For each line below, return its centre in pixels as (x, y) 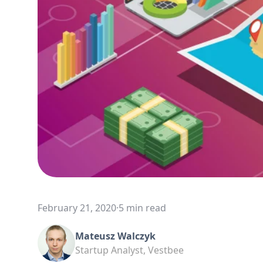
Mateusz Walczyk (115, 236)
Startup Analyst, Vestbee (129, 250)
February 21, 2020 (77, 208)
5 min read (142, 208)
